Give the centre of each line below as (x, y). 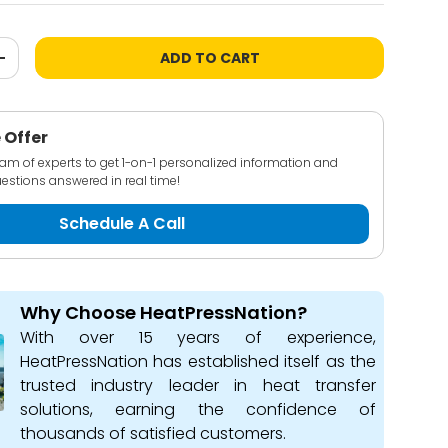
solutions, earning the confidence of (198, 409)
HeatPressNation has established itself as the (198, 361)
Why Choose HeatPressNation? (164, 312)
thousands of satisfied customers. (153, 433)
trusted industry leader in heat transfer (198, 385)
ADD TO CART (209, 58)
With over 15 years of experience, (198, 337)
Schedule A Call (122, 223)
